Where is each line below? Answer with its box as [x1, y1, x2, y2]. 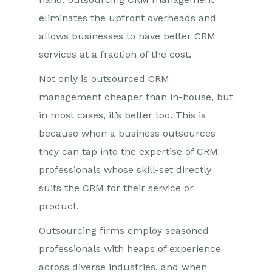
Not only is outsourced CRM [39, 73, 169, 84]
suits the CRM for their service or [39, 182, 194, 194]
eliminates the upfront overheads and [39, 12, 216, 24]
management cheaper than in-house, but [39, 91, 233, 103]
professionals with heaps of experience [39, 243, 221, 254]
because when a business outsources [39, 127, 216, 139]
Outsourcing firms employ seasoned [39, 225, 209, 236]
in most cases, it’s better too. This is [39, 109, 206, 121]
